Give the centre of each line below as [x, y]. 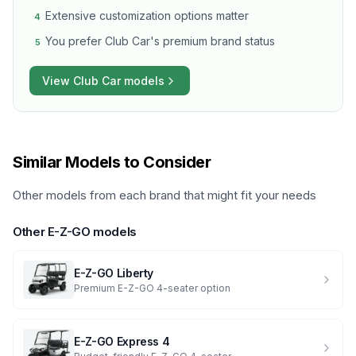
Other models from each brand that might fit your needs [164, 195]
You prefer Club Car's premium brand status [160, 41]
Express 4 [143, 341]
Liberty [135, 273]
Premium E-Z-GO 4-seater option [152, 288]
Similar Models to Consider [112, 162]
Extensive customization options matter [147, 15]
